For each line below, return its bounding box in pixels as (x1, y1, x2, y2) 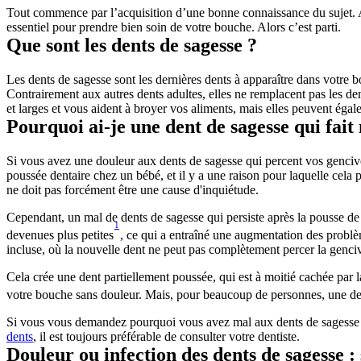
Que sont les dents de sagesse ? (6, 34, 257, 56)
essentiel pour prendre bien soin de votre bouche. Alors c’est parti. (6, 19, 341, 34)
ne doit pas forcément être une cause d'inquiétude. (6, 182, 259, 197)
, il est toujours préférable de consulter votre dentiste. (33, 330, 300, 344)
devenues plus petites (6, 227, 114, 242)
